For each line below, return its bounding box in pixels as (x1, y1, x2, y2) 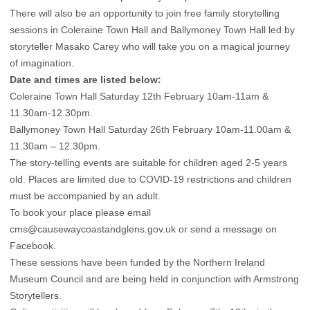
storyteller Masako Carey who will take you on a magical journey (10, 41, 290, 53)
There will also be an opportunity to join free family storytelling (10, 8, 280, 19)
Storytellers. (10, 290, 62, 302)
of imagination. (10, 57, 74, 69)
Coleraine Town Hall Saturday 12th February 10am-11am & (10, 91, 268, 102)
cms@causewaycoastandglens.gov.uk (10, 224, 176, 235)
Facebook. (10, 240, 56, 252)
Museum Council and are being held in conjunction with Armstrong (10, 273, 299, 285)
